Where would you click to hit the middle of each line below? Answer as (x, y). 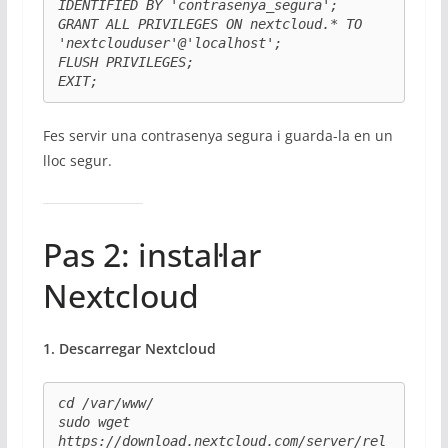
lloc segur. (77, 161)
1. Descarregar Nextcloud (129, 349)
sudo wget (93, 422)
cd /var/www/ (105, 403)
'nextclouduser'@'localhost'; (169, 42)
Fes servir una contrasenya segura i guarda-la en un (217, 136)
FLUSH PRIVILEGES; (125, 61)
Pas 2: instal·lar (151, 255)
